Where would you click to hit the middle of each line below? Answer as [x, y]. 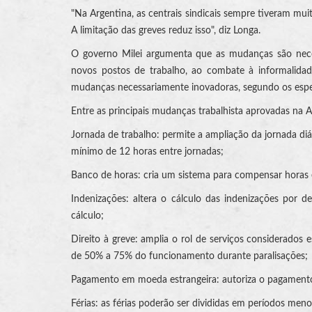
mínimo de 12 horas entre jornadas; [147, 151]
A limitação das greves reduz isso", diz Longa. [166, 30]
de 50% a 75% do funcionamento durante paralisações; [189, 256]
